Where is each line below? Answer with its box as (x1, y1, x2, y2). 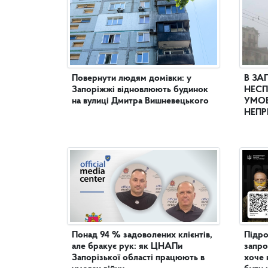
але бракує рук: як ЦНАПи (72, 241, 182, 251)
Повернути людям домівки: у (72, 73, 191, 83)
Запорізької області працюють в (72, 252, 205, 263)
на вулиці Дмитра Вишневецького (72, 96, 209, 106)
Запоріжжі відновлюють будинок (72, 84, 208, 95)
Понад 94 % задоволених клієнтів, (72, 230, 212, 240)
